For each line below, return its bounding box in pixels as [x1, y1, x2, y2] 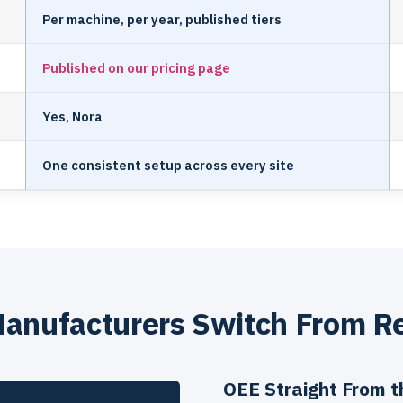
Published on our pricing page [42, 58, 230, 76]
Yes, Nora [42, 107, 103, 125]
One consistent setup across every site [42, 156, 294, 174]
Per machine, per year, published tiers [42, 10, 282, 28]
